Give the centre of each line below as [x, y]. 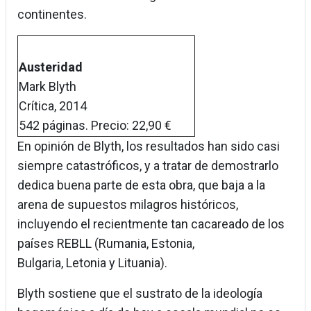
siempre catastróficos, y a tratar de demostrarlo [148, 166]
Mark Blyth [48, 87]
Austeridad [51, 67]
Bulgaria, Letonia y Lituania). [92, 263]
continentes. [52, 15]
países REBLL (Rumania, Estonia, [106, 244]
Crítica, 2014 [53, 106]
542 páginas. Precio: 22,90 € [95, 126]
